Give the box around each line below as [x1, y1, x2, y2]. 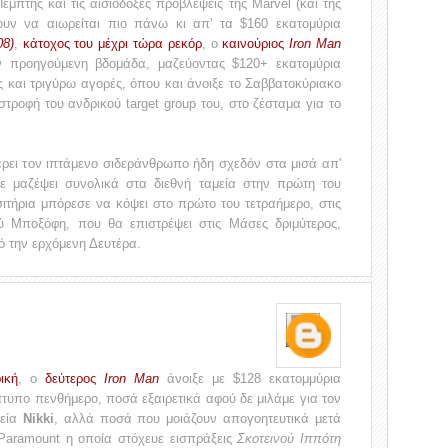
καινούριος [222, 36, 290, 51]
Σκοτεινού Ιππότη [237, 431, 342, 446]
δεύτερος [45, 371, 104, 386]
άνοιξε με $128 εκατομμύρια [159, 371, 341, 386]
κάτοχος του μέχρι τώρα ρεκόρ [22, 36, 202, 51]
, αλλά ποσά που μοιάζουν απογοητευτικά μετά [53, 411, 342, 426]
